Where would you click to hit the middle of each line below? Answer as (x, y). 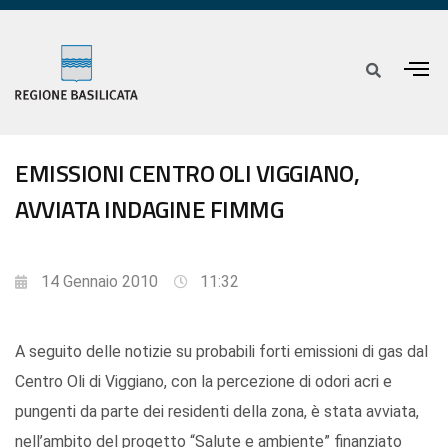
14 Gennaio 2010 (99, 282)
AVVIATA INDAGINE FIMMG (149, 209)
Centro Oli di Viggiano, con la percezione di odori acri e (203, 382)
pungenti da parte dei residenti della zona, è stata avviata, (217, 412)
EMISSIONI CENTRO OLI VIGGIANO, (187, 173)
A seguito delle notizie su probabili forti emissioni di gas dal (221, 352)
